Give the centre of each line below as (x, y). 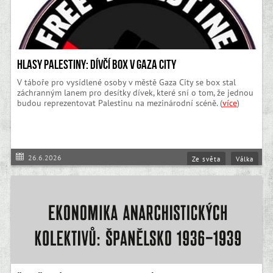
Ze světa (207, 159)
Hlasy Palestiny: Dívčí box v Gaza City (96, 65)
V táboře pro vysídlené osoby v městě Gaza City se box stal (126, 83)
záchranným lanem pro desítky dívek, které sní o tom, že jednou (135, 93)
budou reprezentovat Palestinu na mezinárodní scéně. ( (119, 103)
